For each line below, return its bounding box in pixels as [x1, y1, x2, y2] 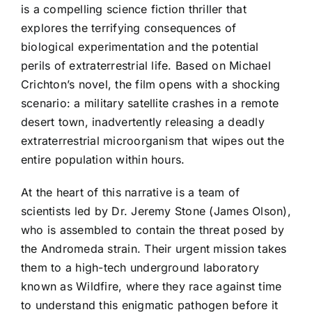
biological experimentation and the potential [21, 39, 259, 54]
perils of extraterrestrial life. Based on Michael [21, 58, 271, 72]
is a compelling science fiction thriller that [21, 1, 247, 16]
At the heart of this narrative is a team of [21, 185, 240, 199]
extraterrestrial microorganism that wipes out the [21, 133, 284, 148]
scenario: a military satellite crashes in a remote [21, 95, 279, 110]
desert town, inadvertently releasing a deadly [21, 114, 265, 129]
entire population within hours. [21, 152, 185, 166]
